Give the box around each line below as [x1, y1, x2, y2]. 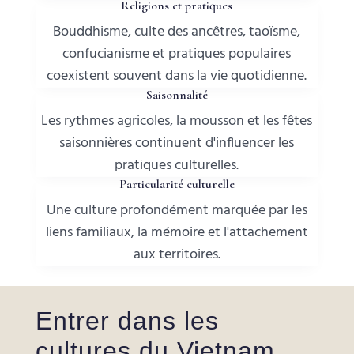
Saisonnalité [145, 87, 208, 104]
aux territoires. [133, 243, 220, 267]
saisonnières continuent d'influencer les [59, 132, 295, 156]
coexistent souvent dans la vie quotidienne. [47, 65, 307, 88]
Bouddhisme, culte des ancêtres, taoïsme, [53, 21, 301, 44]
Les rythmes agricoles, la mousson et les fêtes [41, 110, 313, 134]
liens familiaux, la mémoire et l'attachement [45, 221, 308, 245]
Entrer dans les [35, 307, 219, 336]
